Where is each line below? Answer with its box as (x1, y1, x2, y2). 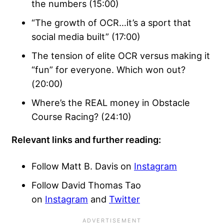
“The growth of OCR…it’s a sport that (31, 16, 191, 28)
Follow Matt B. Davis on (31, 160, 134, 171)
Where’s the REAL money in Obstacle (31, 96, 190, 108)
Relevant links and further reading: (11, 133, 161, 145)
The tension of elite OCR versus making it (31, 49, 210, 61)
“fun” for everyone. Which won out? (31, 63, 185, 75)
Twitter (109, 193, 140, 204)
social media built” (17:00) (31, 30, 140, 42)
